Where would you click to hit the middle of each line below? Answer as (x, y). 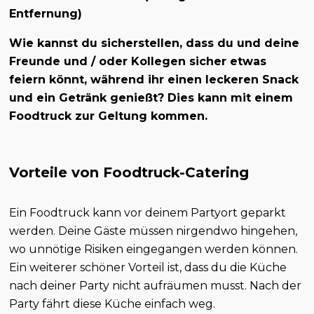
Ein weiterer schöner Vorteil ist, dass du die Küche (148, 268)
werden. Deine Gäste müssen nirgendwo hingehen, (153, 231)
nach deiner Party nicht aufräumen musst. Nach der (156, 286)
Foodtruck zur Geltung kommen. (109, 116)
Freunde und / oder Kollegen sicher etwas (138, 62)
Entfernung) (46, 14)
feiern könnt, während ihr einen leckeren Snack (154, 80)
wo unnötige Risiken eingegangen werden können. (154, 250)
